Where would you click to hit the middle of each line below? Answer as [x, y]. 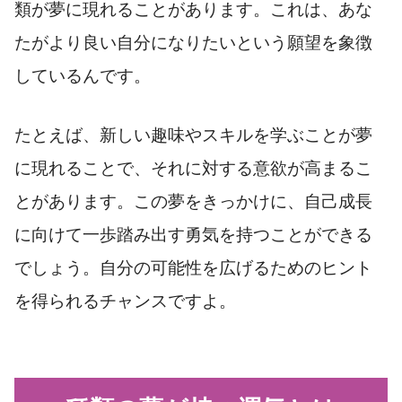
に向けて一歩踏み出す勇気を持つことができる [193, 235]
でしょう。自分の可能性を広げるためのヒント [193, 268]
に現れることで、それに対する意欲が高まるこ [193, 169]
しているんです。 [83, 76]
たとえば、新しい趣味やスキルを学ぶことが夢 [193, 135]
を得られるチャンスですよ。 [125, 301]
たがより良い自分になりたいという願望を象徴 [193, 43]
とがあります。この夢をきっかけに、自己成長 [193, 202]
